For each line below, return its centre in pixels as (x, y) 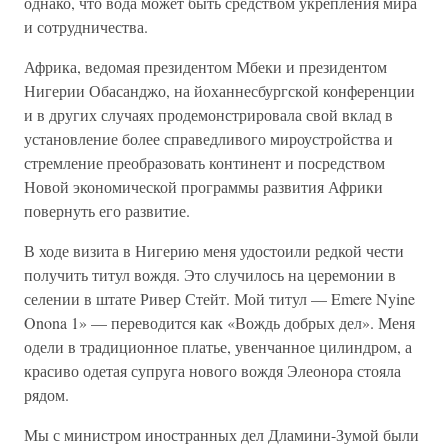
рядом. (46, 394)
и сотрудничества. (86, 26)
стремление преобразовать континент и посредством (204, 162)
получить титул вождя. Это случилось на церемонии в (210, 274)
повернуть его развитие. (107, 210)
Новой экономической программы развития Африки (203, 186)
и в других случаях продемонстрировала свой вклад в (208, 114)
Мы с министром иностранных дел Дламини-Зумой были (221, 434)
